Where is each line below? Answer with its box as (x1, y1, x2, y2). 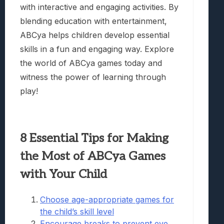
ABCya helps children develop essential (20, 29, 169, 40)
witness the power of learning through (20, 71, 166, 82)
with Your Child (20, 167, 107, 182)
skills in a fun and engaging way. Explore (20, 43, 174, 54)
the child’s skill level (40, 206, 114, 217)
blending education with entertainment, (20, 15, 167, 26)
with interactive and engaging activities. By (20, 1, 178, 12)
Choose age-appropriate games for (40, 194, 174, 205)
